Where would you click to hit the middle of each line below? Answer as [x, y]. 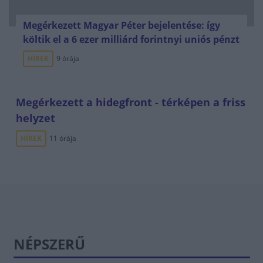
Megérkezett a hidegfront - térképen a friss [131, 102]
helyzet [36, 118]
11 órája [63, 138]
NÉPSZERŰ [49, 244]
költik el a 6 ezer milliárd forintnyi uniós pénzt [131, 39]
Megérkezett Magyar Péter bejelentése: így [122, 25]
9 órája [68, 58]
